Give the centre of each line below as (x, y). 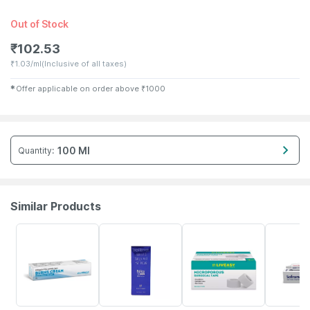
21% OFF (118, 231)
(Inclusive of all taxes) (84, 64)
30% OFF (202, 231)
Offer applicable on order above (78, 89)
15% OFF (284, 231)
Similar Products (56, 206)
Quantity (35, 150)
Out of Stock (39, 24)
